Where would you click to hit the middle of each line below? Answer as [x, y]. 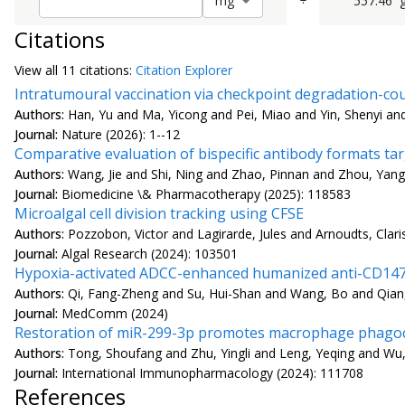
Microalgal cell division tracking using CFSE [159, 214]
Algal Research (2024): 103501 [150, 254]
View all [38, 71]
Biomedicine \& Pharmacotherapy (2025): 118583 [206, 194]
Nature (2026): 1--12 [121, 135]
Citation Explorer [184, 71]
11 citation [92, 71]
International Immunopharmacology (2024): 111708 [212, 373]
